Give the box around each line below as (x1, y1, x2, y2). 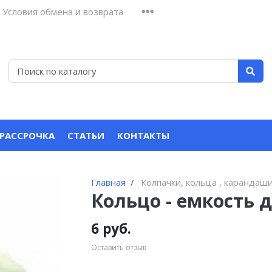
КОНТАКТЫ (117, 129, 169, 141)
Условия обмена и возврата (2, 5, 123, 18)
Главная (91, 176, 126, 188)
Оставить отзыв (91, 242, 147, 253)
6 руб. (91, 219, 132, 238)
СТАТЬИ (67, 129, 104, 141)
